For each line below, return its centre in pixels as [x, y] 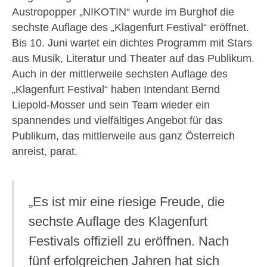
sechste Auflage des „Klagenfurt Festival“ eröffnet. [131, 27]
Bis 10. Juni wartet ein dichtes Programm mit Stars [132, 43]
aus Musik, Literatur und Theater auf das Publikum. [133, 58]
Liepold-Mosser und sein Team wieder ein [111, 105]
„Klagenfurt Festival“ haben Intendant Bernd [116, 89]
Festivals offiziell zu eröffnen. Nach [129, 241]
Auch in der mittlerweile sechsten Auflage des [120, 74]
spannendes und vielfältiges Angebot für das [117, 120]
